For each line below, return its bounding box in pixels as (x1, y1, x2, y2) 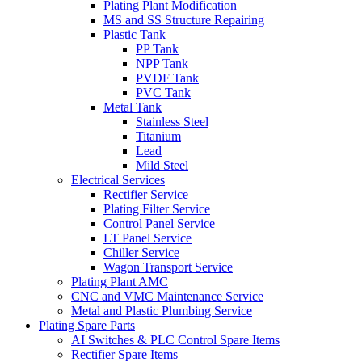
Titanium (136, 129, 181, 143)
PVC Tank (136, 86, 191, 99)
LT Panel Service (103, 231, 192, 245)
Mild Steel (136, 158, 188, 172)
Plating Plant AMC (71, 275, 168, 288)
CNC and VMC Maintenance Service (71, 289, 263, 303)
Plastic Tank (103, 27, 166, 41)
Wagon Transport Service (103, 260, 233, 274)
